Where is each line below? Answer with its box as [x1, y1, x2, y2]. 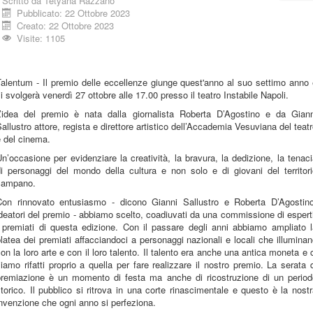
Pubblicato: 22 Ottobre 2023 [17, 6, 131, 20]
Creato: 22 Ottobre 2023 [17, 19, 115, 32]
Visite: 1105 [17, 31, 66, 45]
